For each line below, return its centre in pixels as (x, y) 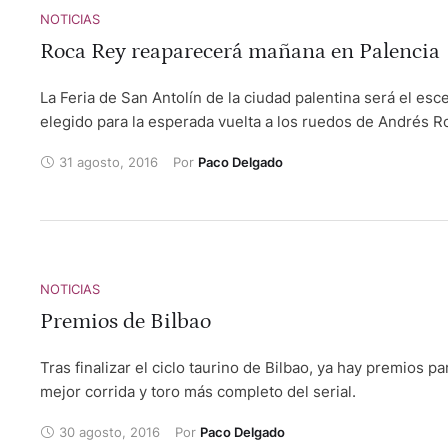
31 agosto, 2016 (108, 161)
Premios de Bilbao (125, 321)
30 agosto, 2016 (109, 431)
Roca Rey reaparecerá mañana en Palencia (240, 51)
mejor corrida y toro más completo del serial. (198, 391)
